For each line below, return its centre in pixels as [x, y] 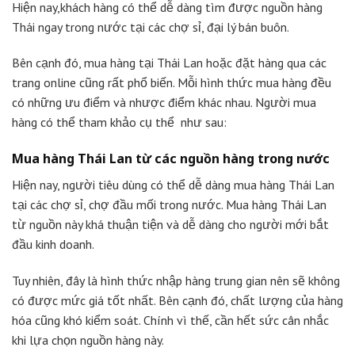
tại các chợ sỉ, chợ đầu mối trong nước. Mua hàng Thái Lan [169, 205]
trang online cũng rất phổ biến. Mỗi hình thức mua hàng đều [172, 83]
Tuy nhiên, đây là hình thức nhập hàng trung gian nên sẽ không [176, 281]
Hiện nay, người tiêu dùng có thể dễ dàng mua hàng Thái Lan [173, 185]
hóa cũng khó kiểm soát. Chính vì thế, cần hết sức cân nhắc [170, 320]
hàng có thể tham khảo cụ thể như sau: [119, 122]
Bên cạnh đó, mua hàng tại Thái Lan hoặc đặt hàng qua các [169, 63]
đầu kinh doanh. [54, 244]
